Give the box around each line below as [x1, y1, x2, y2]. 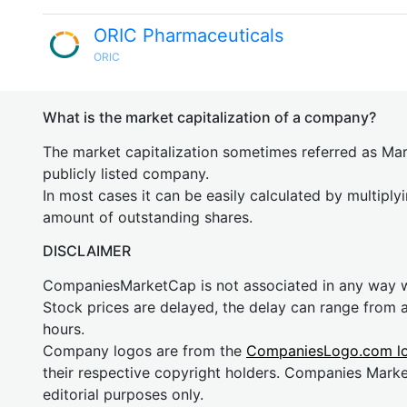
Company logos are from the [43, 342, 246, 360]
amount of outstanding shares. [43, 208, 253, 226]
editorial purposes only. [43, 385, 203, 403]
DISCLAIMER [43, 242, 131, 260]
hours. [43, 320, 84, 338]
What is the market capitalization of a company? [43, 108, 376, 126]
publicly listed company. [43, 164, 209, 183]
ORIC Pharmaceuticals [94, 25, 283, 46]
